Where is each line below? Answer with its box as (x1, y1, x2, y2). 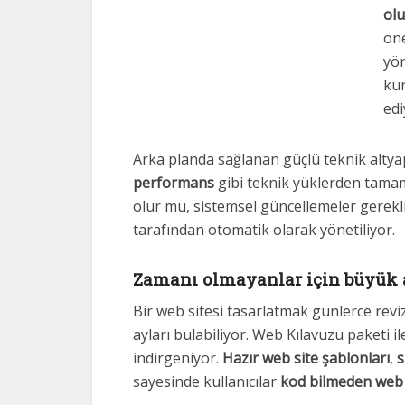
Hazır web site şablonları (222, 348, 390, 368)
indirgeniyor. (133, 348, 222, 368)
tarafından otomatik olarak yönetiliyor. (133, 220, 395, 240)
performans (133, 173, 214, 193)
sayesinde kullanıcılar (133, 372, 280, 391)
